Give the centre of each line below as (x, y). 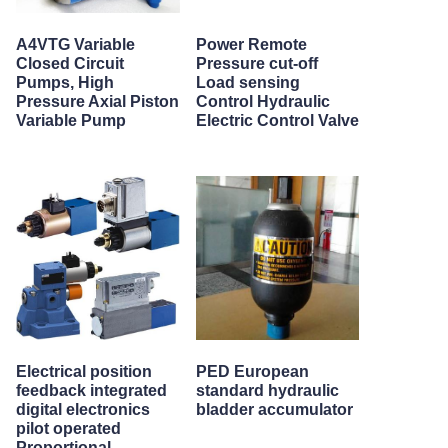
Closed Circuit (70, 63)
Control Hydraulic (262, 101)
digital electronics (83, 409)
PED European (252, 371)
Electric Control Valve (277, 120)
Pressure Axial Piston (97, 101)
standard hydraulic (267, 390)
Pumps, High (65, 82)
